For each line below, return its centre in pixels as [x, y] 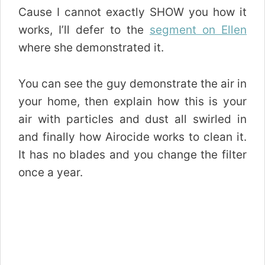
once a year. [51, 172]
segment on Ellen [198, 30]
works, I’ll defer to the [84, 30]
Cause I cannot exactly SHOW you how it [132, 12]
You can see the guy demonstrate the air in [132, 83]
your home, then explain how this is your [132, 101]
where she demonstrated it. [91, 48]
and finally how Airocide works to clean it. [132, 137]
